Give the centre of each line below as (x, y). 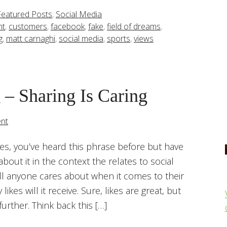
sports (119, 39)
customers (28, 26)
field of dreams (134, 26)
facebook (68, 26)
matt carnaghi (31, 39)
